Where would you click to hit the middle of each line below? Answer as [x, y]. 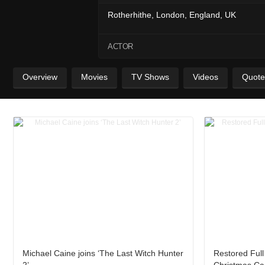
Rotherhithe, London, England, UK [172, 14]
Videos [206, 77]
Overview [40, 77]
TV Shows [150, 77]
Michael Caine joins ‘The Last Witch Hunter [103, 253]
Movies [94, 77]
